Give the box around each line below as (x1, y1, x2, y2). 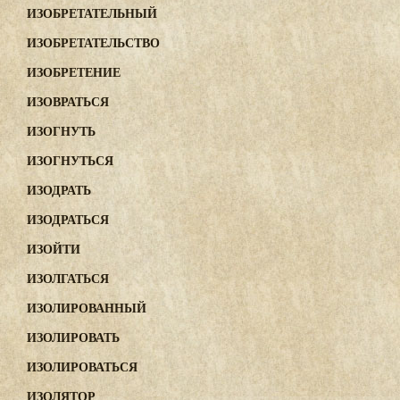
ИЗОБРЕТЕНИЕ (27, 62, 121, 81)
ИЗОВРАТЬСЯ (27, 92, 109, 111)
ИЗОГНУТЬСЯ (27, 151, 113, 170)
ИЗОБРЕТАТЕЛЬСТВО (27, 33, 160, 52)
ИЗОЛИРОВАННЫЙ (27, 298, 146, 317)
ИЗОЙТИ (27, 239, 80, 258)
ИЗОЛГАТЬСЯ (27, 269, 109, 287)
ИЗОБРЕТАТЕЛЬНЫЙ (27, 4, 157, 22)
